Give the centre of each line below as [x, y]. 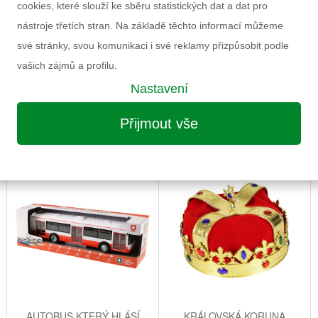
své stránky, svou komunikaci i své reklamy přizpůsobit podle [153, 45]
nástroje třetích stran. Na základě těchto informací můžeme [150, 26]
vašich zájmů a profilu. [67, 65]
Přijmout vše [159, 124]
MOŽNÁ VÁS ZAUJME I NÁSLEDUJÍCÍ [159, 138]
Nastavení [159, 89]
